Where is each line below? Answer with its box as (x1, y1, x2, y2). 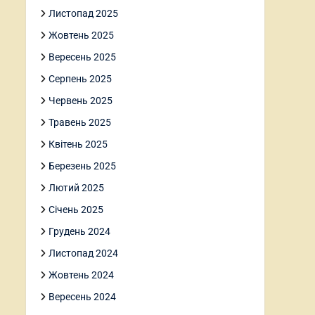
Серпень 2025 (49, 73, 112, 84)
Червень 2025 (49, 95, 112, 106)
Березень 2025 (49, 160, 116, 172)
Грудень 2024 (49, 226, 110, 237)
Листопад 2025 (49, 8, 118, 19)
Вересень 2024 (49, 291, 116, 302)
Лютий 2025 (49, 182, 104, 193)
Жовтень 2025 (49, 30, 114, 41)
